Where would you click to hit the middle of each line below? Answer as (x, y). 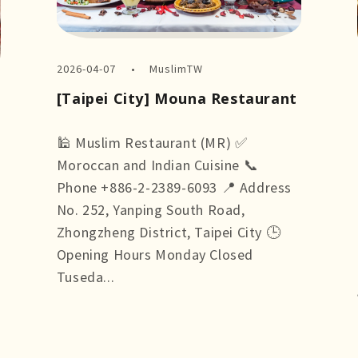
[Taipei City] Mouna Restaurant (177, 99)
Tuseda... (86, 277)
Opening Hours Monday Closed (155, 255)
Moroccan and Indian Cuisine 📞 (157, 165)
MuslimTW (177, 69)
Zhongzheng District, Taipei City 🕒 (169, 233)
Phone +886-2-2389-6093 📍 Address (174, 188)
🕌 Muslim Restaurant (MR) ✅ (152, 143)
